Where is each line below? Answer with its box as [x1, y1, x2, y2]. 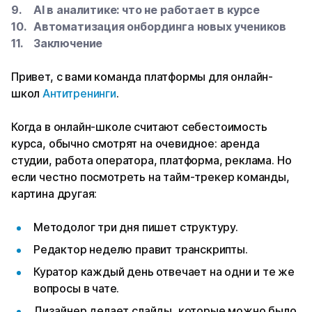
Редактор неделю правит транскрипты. [33, 242, 248, 257]
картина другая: [11, 187, 100, 201]
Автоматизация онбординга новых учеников [33, 19, 286, 34]
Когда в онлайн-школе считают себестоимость [11, 120, 267, 134]
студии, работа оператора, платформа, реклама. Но [11, 153, 292, 168]
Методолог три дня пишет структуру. [33, 220, 238, 235]
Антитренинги [42, 86, 116, 101]
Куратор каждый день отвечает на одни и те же [33, 265, 295, 279]
